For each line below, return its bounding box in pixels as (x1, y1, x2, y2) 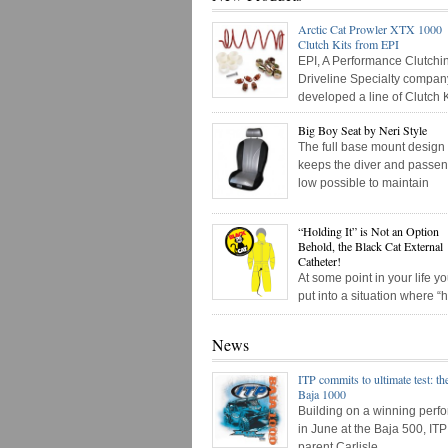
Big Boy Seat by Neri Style (298, 122, 427, 138)
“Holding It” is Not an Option (298, 223, 439, 239)
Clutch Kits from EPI (298, 36, 399, 52)
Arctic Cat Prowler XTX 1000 (298, 21, 442, 37)
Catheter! (298, 253, 341, 269)
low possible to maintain (298, 176, 429, 190)
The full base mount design (298, 140, 445, 154)
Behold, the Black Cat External (298, 238, 443, 254)
